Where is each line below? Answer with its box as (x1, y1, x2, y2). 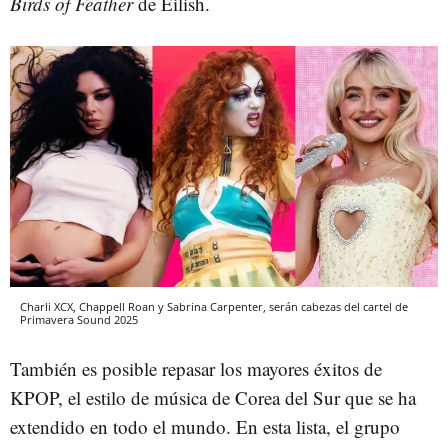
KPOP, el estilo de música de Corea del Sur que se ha (10, 384, 416, 410)
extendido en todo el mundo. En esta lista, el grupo (10, 413, 400, 439)
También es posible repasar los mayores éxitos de (10, 355, 382, 381)
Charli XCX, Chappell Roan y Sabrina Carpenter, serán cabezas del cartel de (20, 298, 408, 314)
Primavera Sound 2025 (20, 311, 138, 327)
